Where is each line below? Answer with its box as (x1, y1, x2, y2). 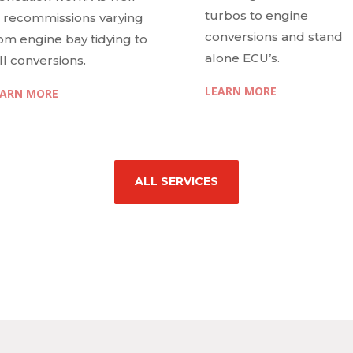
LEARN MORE (205, 83, 277, 98)
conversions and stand (205, 29, 344, 45)
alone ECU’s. (205, 50, 281, 66)
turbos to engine (205, 8, 309, 24)
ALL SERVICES (135, 174, 218, 189)
